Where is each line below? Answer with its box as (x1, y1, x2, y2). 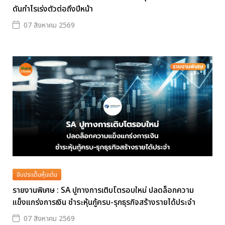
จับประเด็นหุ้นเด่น (17, 170, 57, 179)
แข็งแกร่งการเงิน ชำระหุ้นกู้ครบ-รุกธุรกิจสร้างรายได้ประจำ (13, 196, 195, 209)
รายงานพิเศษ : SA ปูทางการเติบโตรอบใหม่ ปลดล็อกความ (13, 184, 194, 197)
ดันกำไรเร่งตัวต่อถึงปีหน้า (13, 3, 93, 15)
